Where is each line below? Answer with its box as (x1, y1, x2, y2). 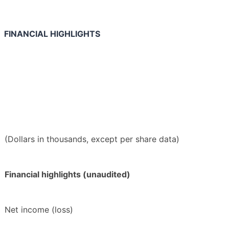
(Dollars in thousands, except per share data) (5, 134, 179, 145)
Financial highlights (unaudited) (5, 169, 130, 180)
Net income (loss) (5, 204, 73, 215)
